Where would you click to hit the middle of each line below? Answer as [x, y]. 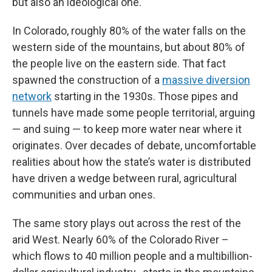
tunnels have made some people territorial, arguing [134, 112]
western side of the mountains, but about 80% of [129, 47]
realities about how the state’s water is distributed [131, 161]
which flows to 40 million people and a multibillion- [132, 256]
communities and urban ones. [84, 194]
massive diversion [206, 80]
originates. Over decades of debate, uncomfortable [134, 145]
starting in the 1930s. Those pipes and [145, 96]
